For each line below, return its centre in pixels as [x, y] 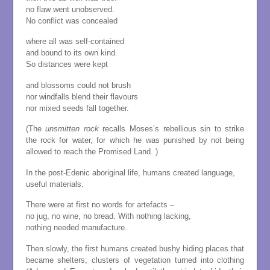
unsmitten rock [72, 129]
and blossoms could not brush [78, 85]
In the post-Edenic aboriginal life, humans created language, [130, 172]
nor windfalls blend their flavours [82, 96]
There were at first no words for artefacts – [100, 205]
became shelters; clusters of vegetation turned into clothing [135, 260]
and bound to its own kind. [71, 53]
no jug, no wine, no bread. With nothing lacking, [108, 216]
